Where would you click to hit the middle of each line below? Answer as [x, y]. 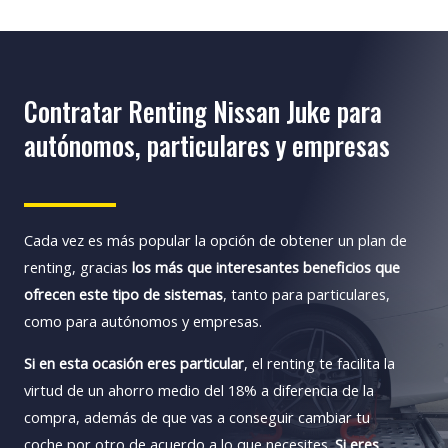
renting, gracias [78, 266]
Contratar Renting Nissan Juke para [203, 111]
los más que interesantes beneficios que [266, 266]
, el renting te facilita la [319, 362]
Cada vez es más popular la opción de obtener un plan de [215, 239]
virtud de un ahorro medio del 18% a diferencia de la [199, 389]
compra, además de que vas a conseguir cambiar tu [197, 416]
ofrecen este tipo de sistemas [123, 293]
